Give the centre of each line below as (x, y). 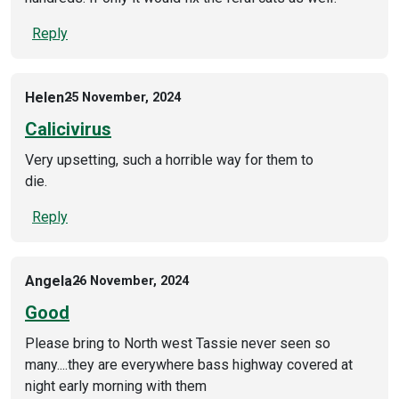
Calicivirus (68, 129)
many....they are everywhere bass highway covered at (189, 364)
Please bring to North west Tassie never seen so (178, 343)
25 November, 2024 (122, 98)
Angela (49, 281)
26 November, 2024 (130, 281)
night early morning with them (116, 386)
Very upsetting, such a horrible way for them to (169, 159)
